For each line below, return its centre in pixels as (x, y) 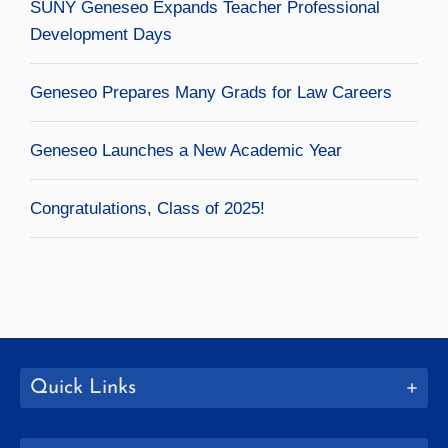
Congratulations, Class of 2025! (147, 209)
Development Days (101, 35)
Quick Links (83, 387)
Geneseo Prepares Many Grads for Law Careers (211, 93)
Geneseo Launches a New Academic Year (186, 151)
